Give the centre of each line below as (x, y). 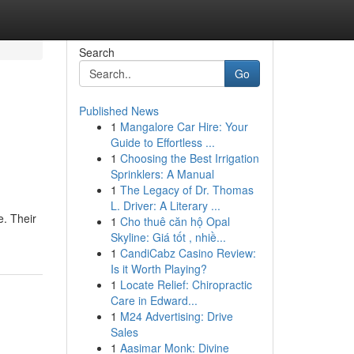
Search (96, 52)
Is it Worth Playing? (158, 269)
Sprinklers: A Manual (162, 174)
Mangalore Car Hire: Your (184, 126)
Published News (119, 111)
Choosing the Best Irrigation (189, 158)
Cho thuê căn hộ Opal (175, 221)
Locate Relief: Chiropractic (186, 284)
